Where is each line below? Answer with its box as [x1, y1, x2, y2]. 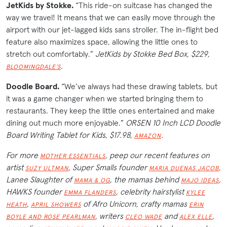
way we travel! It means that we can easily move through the [6, 12, 215, 23]
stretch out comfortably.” [6, 49, 95, 59]
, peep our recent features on [105, 150, 210, 161]
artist [6, 162, 25, 173]
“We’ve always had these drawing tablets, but [59, 81, 217, 92]
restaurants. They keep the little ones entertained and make [6, 105, 215, 116]
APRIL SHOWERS [31, 201, 81, 209]
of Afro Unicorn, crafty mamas [81, 199, 189, 209]
